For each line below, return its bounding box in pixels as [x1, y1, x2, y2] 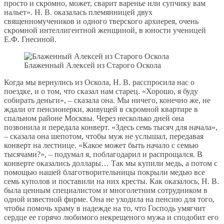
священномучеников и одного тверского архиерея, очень [4, 17, 198, 26]
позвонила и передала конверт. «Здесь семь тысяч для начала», [4, 123, 217, 132]
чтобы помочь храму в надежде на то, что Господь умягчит [4, 204, 205, 213]
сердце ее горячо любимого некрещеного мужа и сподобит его [4, 213, 218, 222]
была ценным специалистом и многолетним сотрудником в [4, 186, 207, 195]
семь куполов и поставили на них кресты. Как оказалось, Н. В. [4, 177, 219, 186]
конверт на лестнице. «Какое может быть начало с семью [4, 141, 198, 150]
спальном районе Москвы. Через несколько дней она [4, 114, 184, 123]
